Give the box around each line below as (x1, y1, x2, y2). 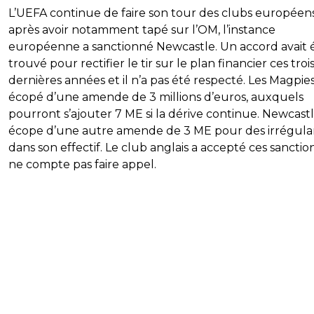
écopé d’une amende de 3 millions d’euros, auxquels (8, 90, 303, 104)
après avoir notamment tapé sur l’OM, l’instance (8, 23, 275, 37)
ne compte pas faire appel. (8, 158, 156, 172)
